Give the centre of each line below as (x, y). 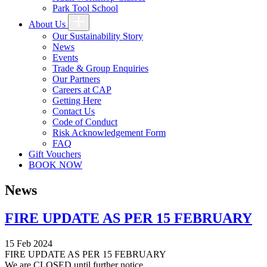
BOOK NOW (55, 165)
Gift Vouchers (55, 154)
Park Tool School (85, 8)
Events (65, 58)
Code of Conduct (85, 122)
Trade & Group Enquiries (100, 68)
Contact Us (74, 111)
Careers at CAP (82, 90)
